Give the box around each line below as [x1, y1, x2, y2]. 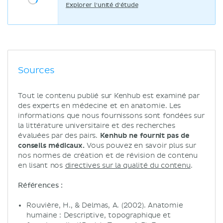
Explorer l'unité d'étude [66, 2, 138, 8]
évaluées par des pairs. [18, 131, 100, 140]
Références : [18, 182, 65, 189]
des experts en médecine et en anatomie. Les [18, 102, 181, 110]
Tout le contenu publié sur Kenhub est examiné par [18, 92, 200, 100]
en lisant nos [18, 161, 65, 170]
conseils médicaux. [18, 141, 85, 150]
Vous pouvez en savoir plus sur [84, 141, 196, 150]
